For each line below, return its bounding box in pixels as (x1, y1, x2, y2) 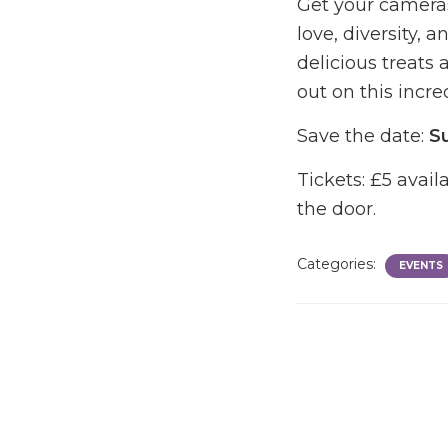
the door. (297, 197, 376, 220)
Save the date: (297, 124, 429, 147)
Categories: (297, 254, 380, 273)
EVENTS (399, 258, 443, 272)
